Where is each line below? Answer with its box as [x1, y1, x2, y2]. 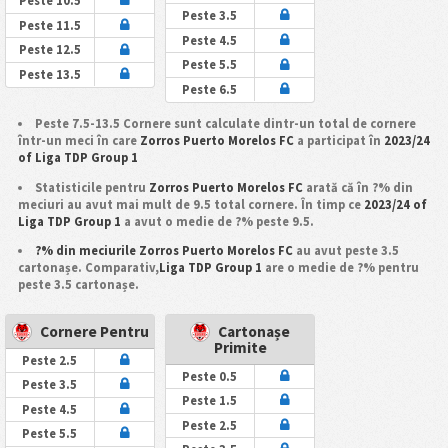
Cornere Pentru [39, 321, 149, 341]
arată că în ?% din [303, 179, 414, 195]
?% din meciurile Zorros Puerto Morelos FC [35, 243, 294, 259]
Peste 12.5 [18, 42, 81, 58]
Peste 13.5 [18, 67, 81, 83]
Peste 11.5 [18, 18, 81, 34]
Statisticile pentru [35, 179, 150, 195]
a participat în [293, 133, 384, 149]
